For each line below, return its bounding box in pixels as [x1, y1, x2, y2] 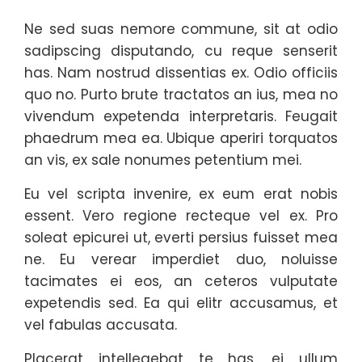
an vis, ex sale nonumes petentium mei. [24, 150, 301, 170]
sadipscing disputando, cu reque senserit [24, 41, 338, 61]
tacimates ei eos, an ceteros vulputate [24, 271, 338, 291]
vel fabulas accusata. [24, 315, 177, 335]
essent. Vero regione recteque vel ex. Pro [24, 206, 338, 225]
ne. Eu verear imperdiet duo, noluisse [24, 250, 338, 269]
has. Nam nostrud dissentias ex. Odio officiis [24, 63, 338, 82]
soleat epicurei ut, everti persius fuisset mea [24, 228, 338, 247]
